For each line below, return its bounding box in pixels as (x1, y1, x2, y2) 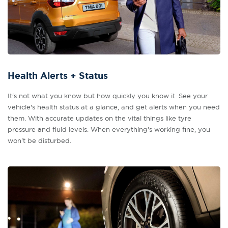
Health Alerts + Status (8, 70, 108, 82)
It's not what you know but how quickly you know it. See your (8, 92, 208, 100)
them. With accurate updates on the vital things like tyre (8, 114, 191, 122)
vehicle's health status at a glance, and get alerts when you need (8, 103, 220, 111)
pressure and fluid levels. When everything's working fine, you (8, 125, 210, 133)
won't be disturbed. (8, 136, 71, 145)
